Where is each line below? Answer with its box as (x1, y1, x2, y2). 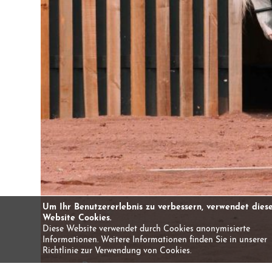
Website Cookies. (42, 214, 111, 223)
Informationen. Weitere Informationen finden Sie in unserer (42, 236, 267, 245)
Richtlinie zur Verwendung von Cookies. (42, 246, 191, 256)
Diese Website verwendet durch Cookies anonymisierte (42, 225, 250, 234)
